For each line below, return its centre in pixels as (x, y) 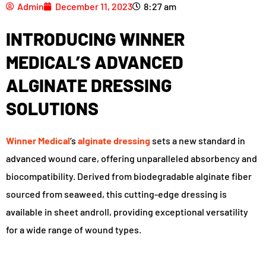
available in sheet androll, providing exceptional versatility (127, 211)
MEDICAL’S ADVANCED (95, 61)
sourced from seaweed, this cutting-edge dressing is (116, 194)
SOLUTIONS (52, 108)
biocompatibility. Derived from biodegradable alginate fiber (129, 176)
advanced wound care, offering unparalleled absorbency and (132, 158)
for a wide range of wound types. (74, 229)
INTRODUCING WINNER (95, 38)
